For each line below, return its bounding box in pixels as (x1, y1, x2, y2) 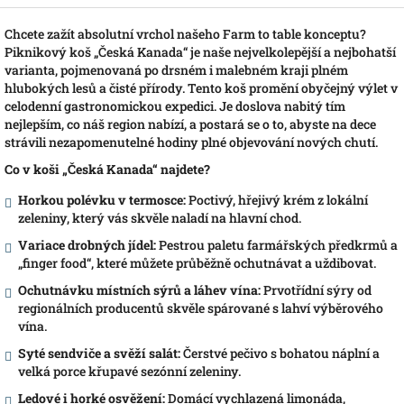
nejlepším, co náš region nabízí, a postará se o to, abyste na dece (5, 115, 376, 133)
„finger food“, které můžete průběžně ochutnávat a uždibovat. (18, 253, 376, 271)
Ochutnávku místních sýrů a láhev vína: (18, 280, 261, 298)
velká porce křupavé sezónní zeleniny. (18, 362, 241, 380)
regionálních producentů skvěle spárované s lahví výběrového (18, 298, 383, 317)
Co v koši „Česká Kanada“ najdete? (5, 160, 210, 178)
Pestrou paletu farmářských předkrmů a (156, 235, 398, 253)
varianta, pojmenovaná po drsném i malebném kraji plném (5, 60, 348, 78)
